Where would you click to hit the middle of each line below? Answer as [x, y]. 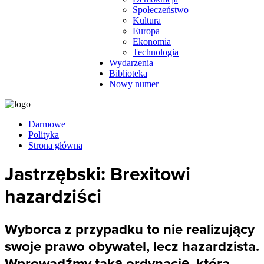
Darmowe [47, 124]
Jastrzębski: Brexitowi [98, 175]
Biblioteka [128, 73]
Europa [146, 31]
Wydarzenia [131, 63]
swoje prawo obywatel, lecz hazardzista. [132, 246]
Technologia [156, 52]
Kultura [147, 20]
